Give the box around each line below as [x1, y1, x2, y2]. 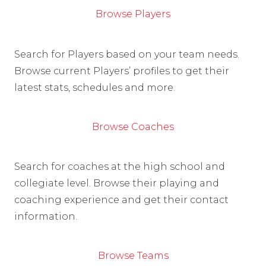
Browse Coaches [92, 121, 174, 132]
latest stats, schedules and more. [14, 81, 175, 93]
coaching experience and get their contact [14, 194, 229, 206]
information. [14, 211, 77, 223]
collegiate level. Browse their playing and [14, 178, 219, 189]
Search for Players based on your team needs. [14, 48, 239, 60]
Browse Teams [97, 249, 169, 261]
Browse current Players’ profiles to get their [14, 65, 229, 77]
